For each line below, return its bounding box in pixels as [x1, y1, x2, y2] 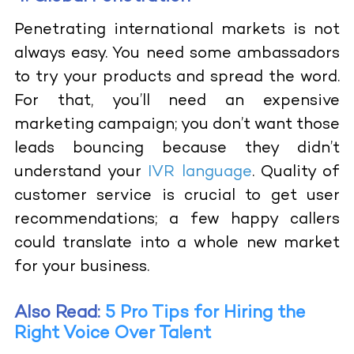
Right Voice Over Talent [13, 324, 211, 343]
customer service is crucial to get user [13, 187, 341, 205]
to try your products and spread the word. [13, 69, 341, 86]
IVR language [148, 164, 252, 181]
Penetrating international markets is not [13, 21, 341, 39]
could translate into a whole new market [13, 235, 341, 252]
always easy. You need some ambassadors [13, 45, 341, 62]
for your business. [13, 258, 149, 276]
